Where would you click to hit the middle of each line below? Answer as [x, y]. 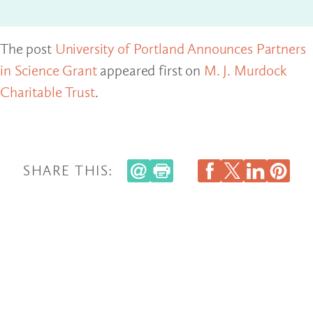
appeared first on [150, 70]
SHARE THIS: [68, 171]
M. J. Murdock [245, 70]
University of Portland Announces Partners [180, 48]
